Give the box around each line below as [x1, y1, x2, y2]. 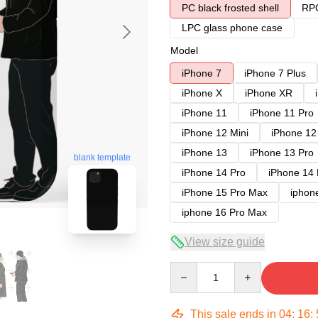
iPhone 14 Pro [182, 167, 246, 178]
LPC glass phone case [182, 22, 283, 33]
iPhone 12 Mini [182, 127, 248, 138]
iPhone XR [245, 87, 292, 99]
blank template [74, 152, 131, 163]
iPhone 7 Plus [244, 67, 306, 79]
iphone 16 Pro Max [182, 207, 267, 218]
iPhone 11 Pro [250, 107, 314, 119]
